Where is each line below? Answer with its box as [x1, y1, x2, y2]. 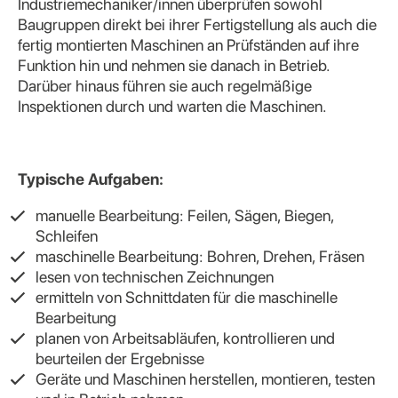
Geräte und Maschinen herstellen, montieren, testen [36, 369, 375, 388]
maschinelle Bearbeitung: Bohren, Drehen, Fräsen [36, 246, 364, 266]
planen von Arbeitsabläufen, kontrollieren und [36, 328, 335, 347]
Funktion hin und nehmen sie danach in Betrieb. [18, 55, 330, 75]
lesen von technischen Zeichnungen [36, 267, 274, 286]
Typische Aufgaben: [18, 169, 167, 188]
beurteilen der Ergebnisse [36, 348, 204, 368]
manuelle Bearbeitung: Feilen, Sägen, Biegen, [36, 205, 334, 225]
